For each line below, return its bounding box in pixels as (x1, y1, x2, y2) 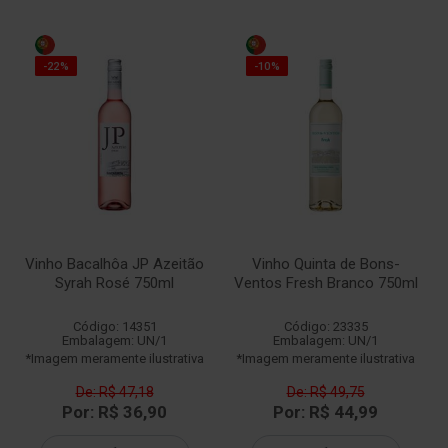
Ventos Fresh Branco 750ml (233, 274, 418, 292)
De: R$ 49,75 (286, 384, 365, 400)
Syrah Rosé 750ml (55, 274, 174, 292)
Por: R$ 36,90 (62, 402, 167, 422)
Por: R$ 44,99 (273, 402, 378, 422)
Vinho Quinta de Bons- (251, 255, 400, 273)
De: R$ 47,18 (75, 384, 154, 400)
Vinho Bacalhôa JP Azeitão (25, 255, 204, 273)
